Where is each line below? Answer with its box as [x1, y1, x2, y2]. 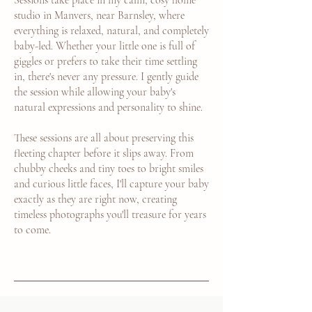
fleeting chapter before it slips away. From [14, 146, 194, 160]
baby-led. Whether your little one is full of [14, 39, 195, 53]
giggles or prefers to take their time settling [14, 54, 197, 68]
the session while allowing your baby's [14, 85, 175, 99]
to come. [14, 223, 51, 237]
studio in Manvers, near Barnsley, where [14, 8, 185, 22]
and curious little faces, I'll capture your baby [14, 177, 209, 191]
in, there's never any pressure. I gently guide [14, 70, 198, 84]
